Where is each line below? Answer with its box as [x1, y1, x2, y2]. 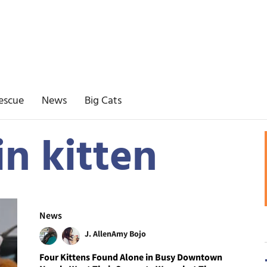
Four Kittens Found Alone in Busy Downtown [39, 250, 223, 263]
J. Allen [85, 228, 112, 239]
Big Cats [85, 92, 122, 110]
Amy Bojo [111, 228, 147, 239]
